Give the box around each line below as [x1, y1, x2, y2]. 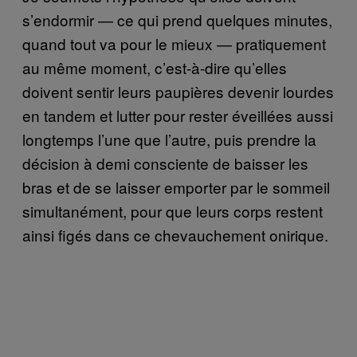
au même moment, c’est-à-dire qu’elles [22, 57, 287, 79]
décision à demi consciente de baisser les [22, 152, 308, 175]
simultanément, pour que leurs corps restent [22, 200, 323, 222]
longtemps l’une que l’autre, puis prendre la [22, 128, 316, 151]
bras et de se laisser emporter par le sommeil [22, 176, 330, 198]
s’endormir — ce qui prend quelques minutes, [22, 9, 332, 31]
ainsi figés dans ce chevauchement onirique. [22, 224, 328, 246]
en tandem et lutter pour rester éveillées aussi [22, 104, 333, 127]
